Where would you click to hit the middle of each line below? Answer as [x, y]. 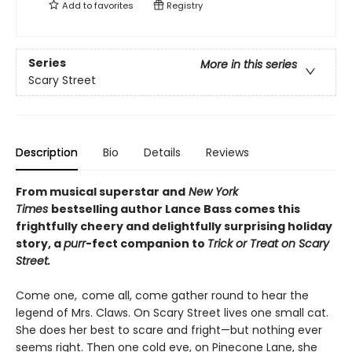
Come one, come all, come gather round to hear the [162, 295]
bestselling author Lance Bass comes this [176, 209]
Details [162, 152]
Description [47, 152]
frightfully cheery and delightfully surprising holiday [174, 226]
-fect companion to [147, 244]
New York [212, 192]
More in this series [249, 65]
